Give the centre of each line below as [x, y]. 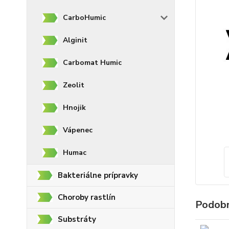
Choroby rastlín [87, 197]
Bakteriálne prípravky [98, 175]
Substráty [77, 219]
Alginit [75, 40]
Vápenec [78, 130]
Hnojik [74, 108]
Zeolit [74, 85]
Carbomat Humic [92, 63]
